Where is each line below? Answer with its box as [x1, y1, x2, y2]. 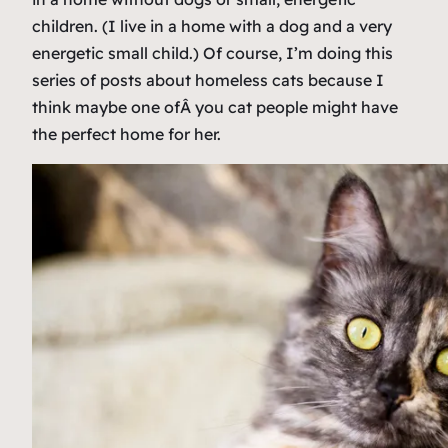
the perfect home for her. [32, 124, 221, 145]
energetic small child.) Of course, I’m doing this [32, 43, 393, 64]
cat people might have [224, 97, 398, 118]
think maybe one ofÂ [32, 97, 195, 118]
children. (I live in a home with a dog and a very [32, 16, 392, 37]
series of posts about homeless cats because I [32, 70, 384, 91]
